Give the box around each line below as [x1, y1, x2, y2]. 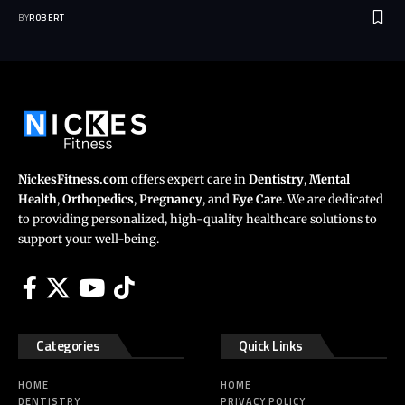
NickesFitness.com [18, 172, 128, 188]
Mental [309, 172, 350, 188]
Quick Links [239, 335, 303, 357]
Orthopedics [62, 192, 134, 208]
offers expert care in [128, 172, 249, 188]
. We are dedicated [282, 192, 383, 208]
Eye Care [232, 192, 282, 208]
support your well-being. [18, 231, 159, 248]
